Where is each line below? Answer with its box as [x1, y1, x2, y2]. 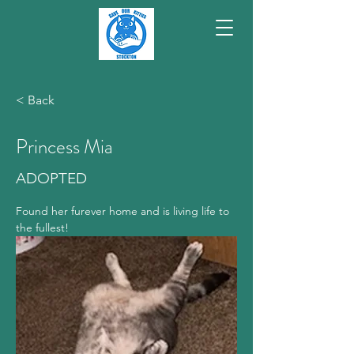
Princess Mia [16, 133, 113, 161]
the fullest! [16, 220, 69, 235]
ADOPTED [16, 169, 87, 187]
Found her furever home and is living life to [16, 204, 232, 218]
